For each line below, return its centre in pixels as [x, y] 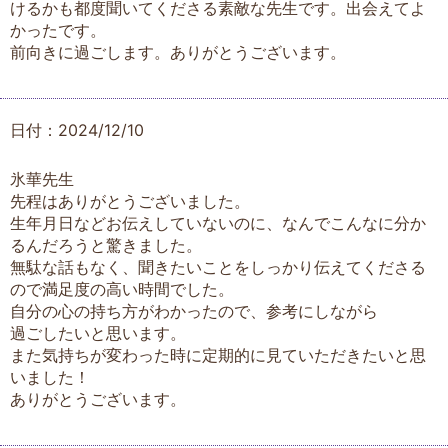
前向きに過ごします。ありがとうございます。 [178, 51]
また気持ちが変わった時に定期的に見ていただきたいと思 [218, 354]
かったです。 [58, 29]
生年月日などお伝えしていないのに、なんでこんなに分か [218, 222]
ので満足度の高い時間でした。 [122, 288]
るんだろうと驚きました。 [106, 244]
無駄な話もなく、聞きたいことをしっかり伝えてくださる [218, 266]
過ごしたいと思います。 [98, 332]
